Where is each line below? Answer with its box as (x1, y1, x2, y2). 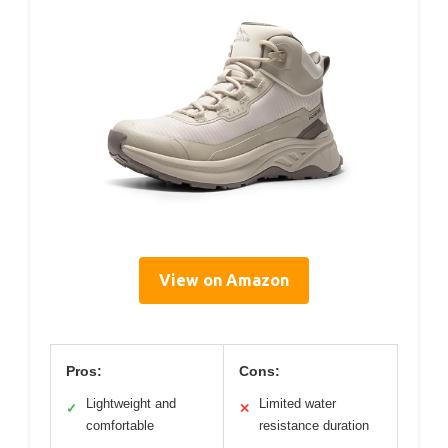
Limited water (259, 396, 336, 412)
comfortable (86, 418, 154, 434)
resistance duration (259, 418, 369, 434)
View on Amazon (159, 271, 289, 290)
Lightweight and (86, 396, 176, 412)
